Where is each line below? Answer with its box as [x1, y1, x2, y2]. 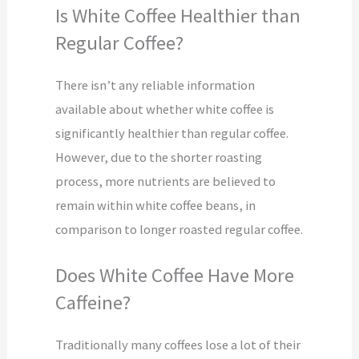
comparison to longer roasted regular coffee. [55, 220, 304, 237]
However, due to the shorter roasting [55, 148, 263, 165]
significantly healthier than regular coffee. [55, 124, 289, 141]
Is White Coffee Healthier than [55, 2, 301, 28]
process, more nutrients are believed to [55, 172, 276, 189]
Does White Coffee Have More [55, 263, 295, 288]
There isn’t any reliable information [55, 76, 256, 93]
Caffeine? [55, 290, 131, 316]
